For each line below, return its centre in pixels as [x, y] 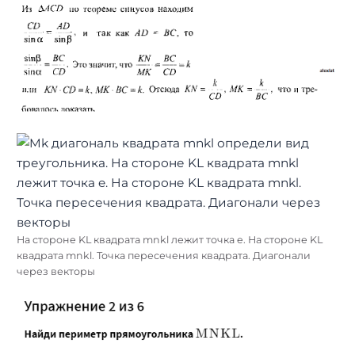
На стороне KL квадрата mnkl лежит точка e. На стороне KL [170, 239]
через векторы [56, 271]
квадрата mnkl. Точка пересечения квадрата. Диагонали [164, 255]
